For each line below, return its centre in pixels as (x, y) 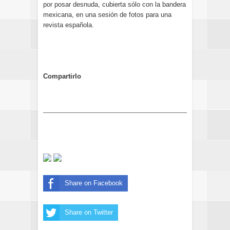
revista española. (69, 25)
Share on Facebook (94, 183)
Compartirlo (62, 76)
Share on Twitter (89, 212)
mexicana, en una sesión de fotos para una (107, 15)
